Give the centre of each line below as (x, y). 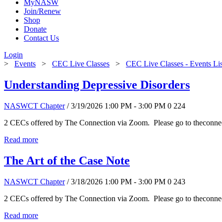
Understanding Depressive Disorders (97, 84)
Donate (35, 29)
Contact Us (41, 38)
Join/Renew (42, 11)
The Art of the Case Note (67, 160)
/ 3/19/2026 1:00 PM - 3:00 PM (116, 106)
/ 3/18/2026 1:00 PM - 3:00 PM (116, 181)
